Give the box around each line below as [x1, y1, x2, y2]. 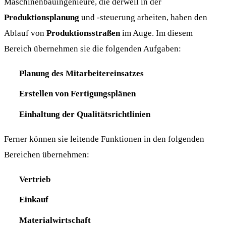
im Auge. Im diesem [120, 28, 193, 38]
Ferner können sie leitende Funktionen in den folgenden [4, 134, 204, 144]
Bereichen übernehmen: [4, 149, 89, 160]
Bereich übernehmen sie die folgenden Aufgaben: [4, 43, 181, 54]
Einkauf [19, 194, 48, 205]
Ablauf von [4, 28, 46, 38]
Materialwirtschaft [19, 214, 91, 225]
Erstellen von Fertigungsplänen [19, 88, 136, 99]
